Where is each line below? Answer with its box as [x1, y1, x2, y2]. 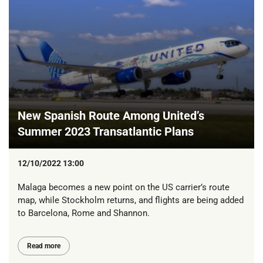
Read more [27, 242, 60, 251]
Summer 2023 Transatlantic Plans [18, 124, 194, 139]
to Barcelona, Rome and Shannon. [18, 207, 150, 218]
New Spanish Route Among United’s [18, 108, 204, 123]
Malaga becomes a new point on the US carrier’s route [18, 181, 230, 193]
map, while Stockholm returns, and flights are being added [18, 194, 244, 205]
